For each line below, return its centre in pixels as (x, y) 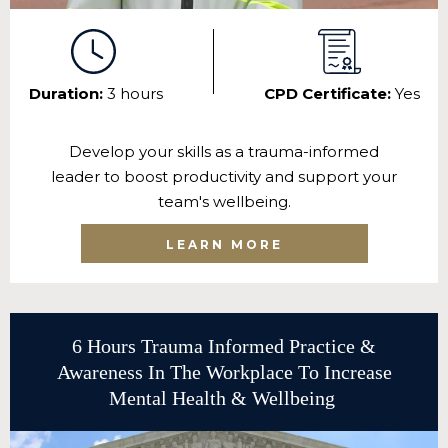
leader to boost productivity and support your (224, 177)
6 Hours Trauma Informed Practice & (224, 346)
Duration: (67, 94)
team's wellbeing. (224, 202)
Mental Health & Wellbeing (224, 398)
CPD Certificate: (329, 94)
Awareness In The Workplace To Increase (224, 372)
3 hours (134, 94)
